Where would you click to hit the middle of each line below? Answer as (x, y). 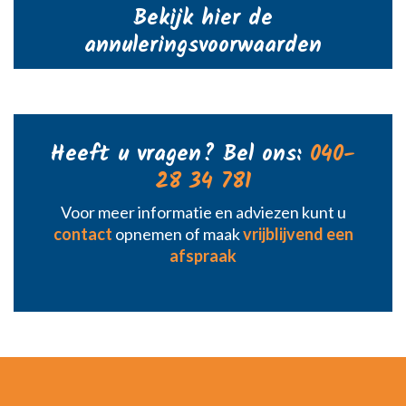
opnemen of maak (177, 234)
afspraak (203, 256)
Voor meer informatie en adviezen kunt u (203, 213)
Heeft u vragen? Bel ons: (180, 155)
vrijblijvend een (298, 234)
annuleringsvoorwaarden (203, 46)
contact (82, 234)
